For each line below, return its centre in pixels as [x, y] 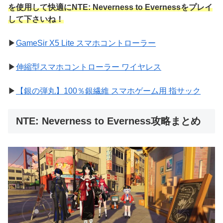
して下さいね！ [36, 19]
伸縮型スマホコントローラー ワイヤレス [89, 67]
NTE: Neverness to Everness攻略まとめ [108, 121]
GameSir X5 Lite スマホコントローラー [86, 43]
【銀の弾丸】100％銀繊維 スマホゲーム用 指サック [108, 91]
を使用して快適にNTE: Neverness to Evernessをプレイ [110, 7]
